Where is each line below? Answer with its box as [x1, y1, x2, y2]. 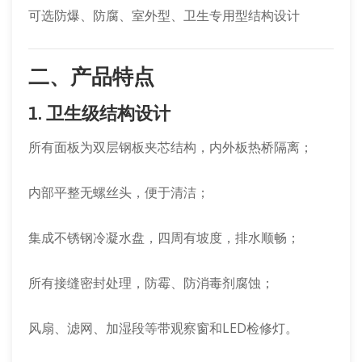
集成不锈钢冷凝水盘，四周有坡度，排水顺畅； [28, 229, 300, 246]
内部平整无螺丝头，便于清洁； [28, 183, 209, 201]
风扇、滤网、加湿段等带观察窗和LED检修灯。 [28, 319, 298, 337]
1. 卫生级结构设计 [28, 103, 170, 124]
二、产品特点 [28, 65, 154, 89]
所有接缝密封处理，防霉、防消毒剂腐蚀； [28, 274, 274, 292]
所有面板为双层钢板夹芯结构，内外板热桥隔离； [28, 138, 313, 156]
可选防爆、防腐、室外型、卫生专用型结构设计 [28, 6, 300, 24]
